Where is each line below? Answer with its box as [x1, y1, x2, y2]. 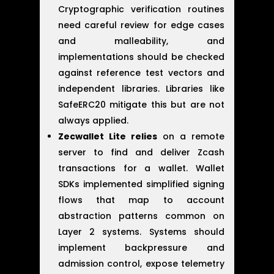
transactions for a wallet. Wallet [57, 161, 225, 174]
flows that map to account [57, 193, 225, 206]
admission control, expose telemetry [57, 257, 225, 270]
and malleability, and [57, 34, 225, 47]
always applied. [57, 114, 128, 127]
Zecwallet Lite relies [57, 130, 157, 143]
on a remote [157, 130, 225, 143]
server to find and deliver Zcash [57, 146, 225, 158]
